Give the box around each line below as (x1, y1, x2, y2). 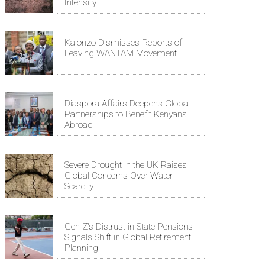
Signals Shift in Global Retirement (64, 232, 191, 243)
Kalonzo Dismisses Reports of (64, 37, 182, 48)
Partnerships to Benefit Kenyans (64, 109, 187, 120)
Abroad (64, 119, 93, 131)
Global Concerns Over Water (64, 170, 173, 182)
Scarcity (64, 181, 93, 192)
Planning (64, 243, 98, 254)
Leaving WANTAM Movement (64, 47, 177, 59)
